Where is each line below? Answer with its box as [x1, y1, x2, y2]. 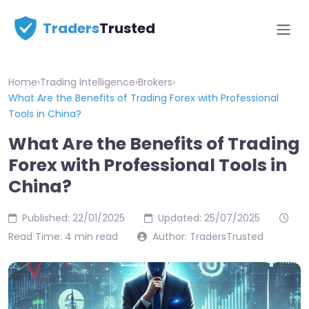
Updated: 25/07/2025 [158, 211, 260, 225]
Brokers [138, 75, 172, 89]
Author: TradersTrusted [152, 230, 263, 243]
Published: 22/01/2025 [22, 211, 125, 225]
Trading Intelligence [40, 75, 135, 89]
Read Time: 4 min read [8, 230, 121, 243]
